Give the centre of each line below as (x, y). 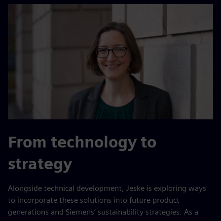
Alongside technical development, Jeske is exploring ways (107, 188)
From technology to (82, 142)
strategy (40, 164)
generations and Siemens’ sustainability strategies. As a (103, 212)
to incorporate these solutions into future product (94, 200)
